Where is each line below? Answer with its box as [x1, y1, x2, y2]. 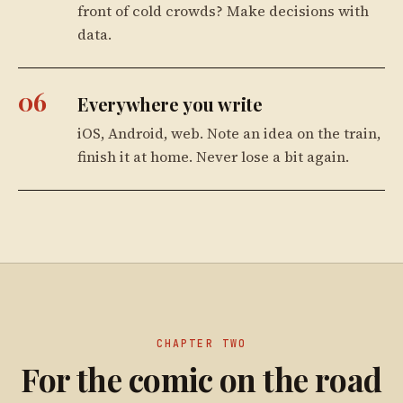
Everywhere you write [77, 91, 263, 116]
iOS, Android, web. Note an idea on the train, [77, 122, 381, 143]
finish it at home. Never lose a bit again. [77, 146, 349, 166]
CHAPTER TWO [157, 336, 246, 350]
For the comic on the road [21, 357, 382, 400]
